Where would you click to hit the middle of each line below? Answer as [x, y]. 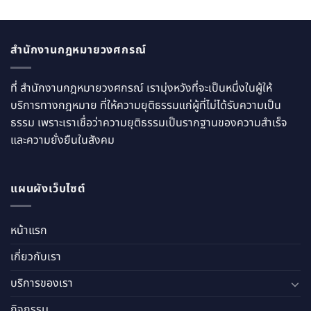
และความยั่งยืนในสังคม [62, 140]
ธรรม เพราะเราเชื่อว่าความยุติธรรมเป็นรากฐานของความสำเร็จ [149, 123]
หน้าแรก [29, 231]
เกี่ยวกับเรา [36, 257]
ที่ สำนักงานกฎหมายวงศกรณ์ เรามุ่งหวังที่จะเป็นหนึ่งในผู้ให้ [141, 88]
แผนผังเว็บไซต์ [48, 188]
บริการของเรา [42, 284]
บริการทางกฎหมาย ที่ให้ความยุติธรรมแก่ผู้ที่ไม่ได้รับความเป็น [146, 105]
